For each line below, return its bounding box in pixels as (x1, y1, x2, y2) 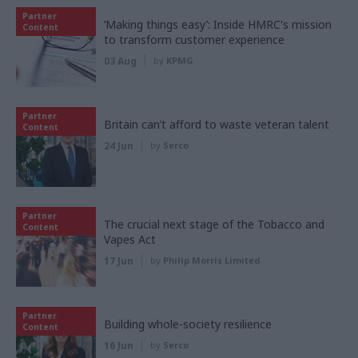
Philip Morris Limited (163, 253, 260, 266)
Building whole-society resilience (104, 316, 272, 332)
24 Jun (104, 138, 133, 153)
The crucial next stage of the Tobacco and (104, 216, 324, 232)
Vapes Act (104, 231, 156, 247)
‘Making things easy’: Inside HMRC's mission (104, 16, 332, 32)
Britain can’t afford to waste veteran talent (104, 116, 329, 132)
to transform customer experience (104, 31, 284, 47)
